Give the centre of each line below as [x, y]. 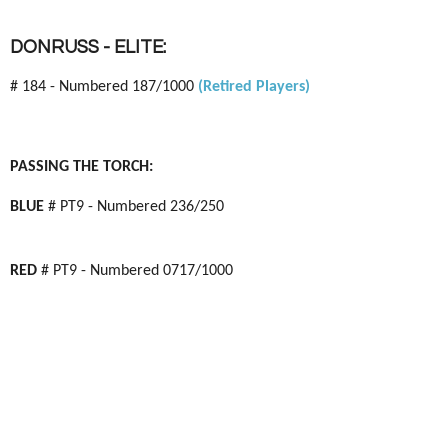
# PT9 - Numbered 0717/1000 [135, 271]
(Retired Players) [254, 87]
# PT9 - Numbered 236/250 [134, 207]
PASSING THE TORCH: [81, 167]
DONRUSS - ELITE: [88, 47]
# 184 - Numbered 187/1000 [104, 87]
